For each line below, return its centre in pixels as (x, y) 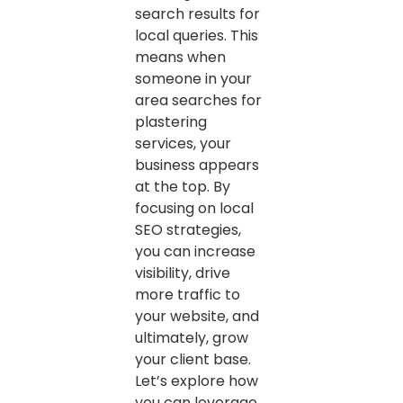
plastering (171, 121)
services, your (183, 143)
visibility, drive (183, 273)
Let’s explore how (197, 381)
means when (180, 57)
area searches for (198, 100)
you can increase (195, 251)
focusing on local (194, 208)
